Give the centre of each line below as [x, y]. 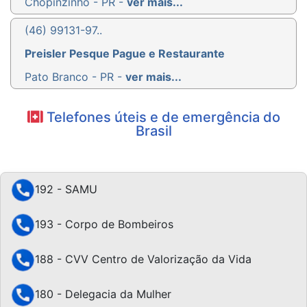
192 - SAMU [66, 189]
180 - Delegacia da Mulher [103, 294]
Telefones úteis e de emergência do [161, 117]
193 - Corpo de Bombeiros [104, 224]
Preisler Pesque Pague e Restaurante [125, 53]
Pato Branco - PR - [75, 76]
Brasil [153, 131]
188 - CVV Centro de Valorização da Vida [143, 259]
